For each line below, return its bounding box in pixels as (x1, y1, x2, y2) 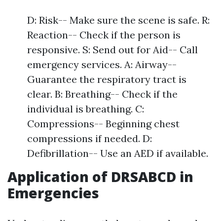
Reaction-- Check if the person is (27, 29, 181, 41)
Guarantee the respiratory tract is (27, 73, 186, 85)
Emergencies (7, 184, 99, 202)
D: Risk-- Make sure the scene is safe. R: (27, 14, 210, 26)
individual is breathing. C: (27, 103, 144, 115)
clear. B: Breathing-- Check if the (27, 88, 178, 100)
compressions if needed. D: (27, 132, 152, 145)
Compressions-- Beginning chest (27, 117, 180, 130)
